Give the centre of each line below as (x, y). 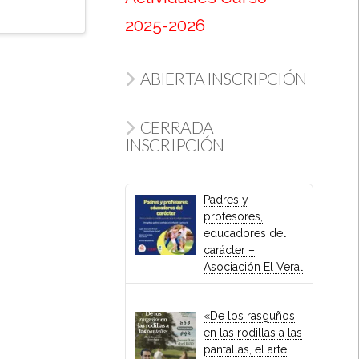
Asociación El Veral (254, 267)
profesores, (234, 217)
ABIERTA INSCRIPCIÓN (223, 79)
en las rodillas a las (253, 333)
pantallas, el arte (246, 350)
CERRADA (176, 127)
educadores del (245, 234)
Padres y (226, 200)
